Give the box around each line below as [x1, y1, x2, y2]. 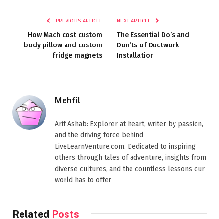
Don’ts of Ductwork [117, 41, 179, 49]
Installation [117, 51, 154, 60]
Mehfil [55, 95, 80, 105]
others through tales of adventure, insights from [55, 153, 206, 162]
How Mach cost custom [28, 30, 102, 39]
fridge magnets [52, 51, 102, 60]
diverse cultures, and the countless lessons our [55, 164, 205, 173]
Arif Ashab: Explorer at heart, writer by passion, [55, 119, 203, 128]
